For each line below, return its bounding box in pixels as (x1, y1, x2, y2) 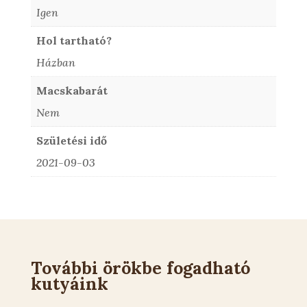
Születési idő (36, 133, 107, 147)
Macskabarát (36, 83, 108, 97)
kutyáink (30, 272, 108, 295)
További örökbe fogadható (30, 256, 250, 279)
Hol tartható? (36, 33, 112, 47)
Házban (36, 55, 75, 69)
